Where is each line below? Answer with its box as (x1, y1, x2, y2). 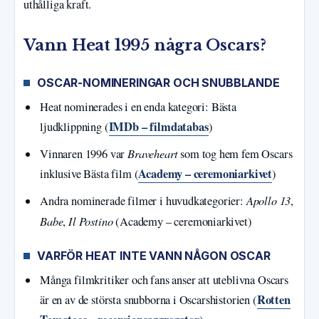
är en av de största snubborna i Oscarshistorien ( (40, 291, 257, 308)
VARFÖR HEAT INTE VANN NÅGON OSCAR (37, 249, 271, 263)
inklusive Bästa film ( (40, 165, 139, 182)
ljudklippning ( (40, 118, 109, 135)
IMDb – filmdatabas (108, 117, 209, 135)
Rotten (256, 291, 291, 308)
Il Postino (68, 212, 113, 229)
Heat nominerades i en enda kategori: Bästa (40, 98, 236, 115)
